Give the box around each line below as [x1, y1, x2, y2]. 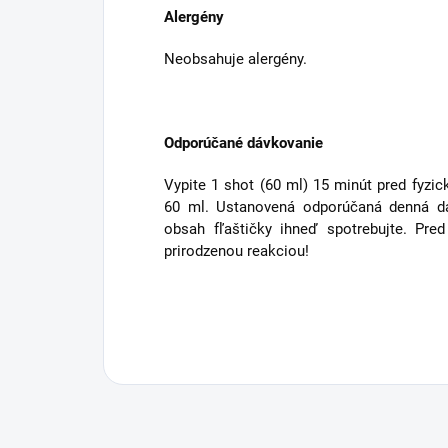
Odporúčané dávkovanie [164, 134, 323, 153]
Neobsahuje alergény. [164, 50, 307, 69]
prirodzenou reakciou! [164, 242, 309, 261]
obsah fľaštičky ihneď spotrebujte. [164, 220, 416, 239]
